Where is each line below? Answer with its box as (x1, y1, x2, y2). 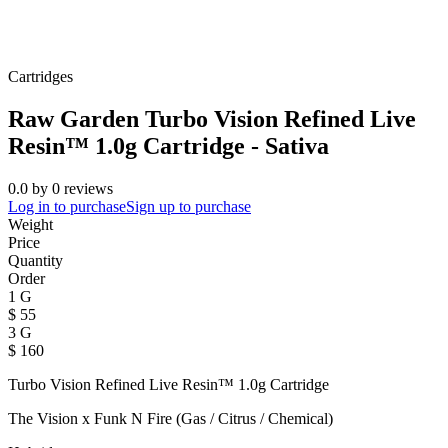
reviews (64, 180, 113, 198)
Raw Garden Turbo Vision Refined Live (8, 106, 416, 133)
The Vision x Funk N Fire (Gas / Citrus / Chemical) (8, 410, 333, 428)
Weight (8, 216, 53, 234)
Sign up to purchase (126, 198, 251, 216)
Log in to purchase (8, 198, 126, 216)
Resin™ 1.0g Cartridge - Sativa (8, 133, 329, 160)
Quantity (8, 252, 63, 270)
